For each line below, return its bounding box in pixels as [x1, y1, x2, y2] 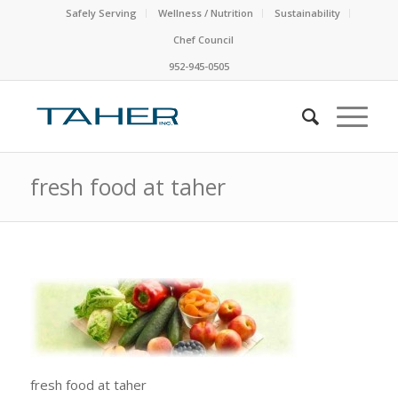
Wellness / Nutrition [157, 6, 253, 20]
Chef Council [172, 33, 234, 46]
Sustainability [274, 6, 340, 20]
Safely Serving [65, 6, 137, 20]
